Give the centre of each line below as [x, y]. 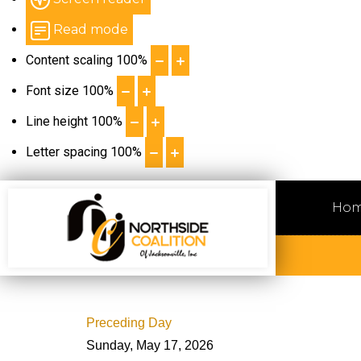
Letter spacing [66, 152]
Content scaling [69, 60]
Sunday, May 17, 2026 [150, 345]
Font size [52, 91]
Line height [57, 121]
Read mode [91, 29]
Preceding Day [129, 323]
